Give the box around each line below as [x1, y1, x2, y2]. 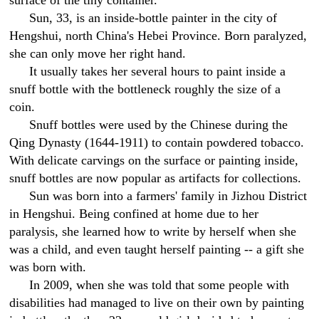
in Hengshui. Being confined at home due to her [9, 206, 259, 221]
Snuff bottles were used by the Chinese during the [29, 117, 288, 132]
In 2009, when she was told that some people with [29, 278, 290, 292]
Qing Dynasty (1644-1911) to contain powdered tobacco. [9, 135, 305, 150]
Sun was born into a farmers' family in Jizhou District [29, 189, 308, 203]
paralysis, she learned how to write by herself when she [9, 224, 297, 239]
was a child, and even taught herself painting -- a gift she [9, 242, 305, 256]
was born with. [9, 260, 87, 274]
